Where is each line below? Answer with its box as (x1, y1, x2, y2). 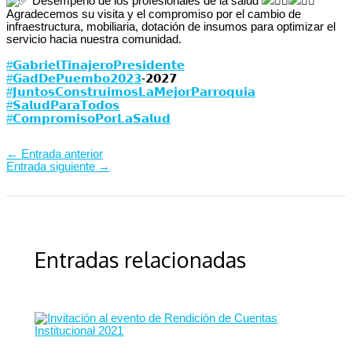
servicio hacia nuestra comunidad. (6, 32, 181, 46)
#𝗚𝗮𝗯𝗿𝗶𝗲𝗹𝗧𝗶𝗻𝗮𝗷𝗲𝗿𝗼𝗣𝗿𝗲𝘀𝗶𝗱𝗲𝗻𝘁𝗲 (6, 58, 185, 71)
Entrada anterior (18, 147, 103, 160)
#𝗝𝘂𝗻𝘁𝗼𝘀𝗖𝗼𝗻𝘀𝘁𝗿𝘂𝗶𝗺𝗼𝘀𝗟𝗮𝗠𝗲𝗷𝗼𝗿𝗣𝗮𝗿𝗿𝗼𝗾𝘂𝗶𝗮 (6, 85, 255, 98)
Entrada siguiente (6, 159, 98, 173)
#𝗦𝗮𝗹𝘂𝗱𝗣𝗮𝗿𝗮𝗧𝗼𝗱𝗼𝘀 (6, 98, 119, 112)
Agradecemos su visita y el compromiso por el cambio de (6, 7, 301, 20)
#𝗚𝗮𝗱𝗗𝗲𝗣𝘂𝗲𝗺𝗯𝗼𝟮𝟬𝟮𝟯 (6, 71, 141, 85)
